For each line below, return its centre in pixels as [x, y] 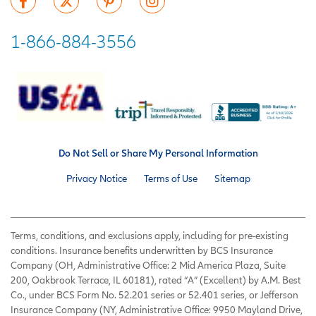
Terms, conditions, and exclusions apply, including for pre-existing [150, 235]
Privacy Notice [96, 178]
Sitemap [232, 178]
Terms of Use [170, 178]
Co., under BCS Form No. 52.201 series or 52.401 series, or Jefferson [154, 294]
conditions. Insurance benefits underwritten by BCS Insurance [142, 250]
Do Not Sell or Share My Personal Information [158, 153]
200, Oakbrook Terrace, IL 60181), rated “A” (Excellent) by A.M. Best [156, 280]
